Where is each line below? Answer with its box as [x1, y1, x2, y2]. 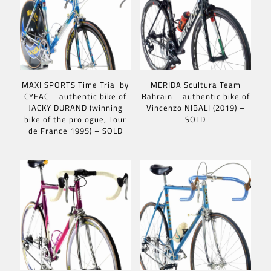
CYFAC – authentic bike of [24, 90, 127, 103]
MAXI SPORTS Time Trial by [22, 79, 129, 91]
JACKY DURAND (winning [28, 102, 123, 114]
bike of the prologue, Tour [24, 113, 127, 126]
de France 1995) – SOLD [28, 125, 123, 137]
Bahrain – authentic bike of [141, 90, 250, 103]
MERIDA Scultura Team [150, 79, 241, 91]
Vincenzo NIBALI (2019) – [146, 102, 245, 114]
